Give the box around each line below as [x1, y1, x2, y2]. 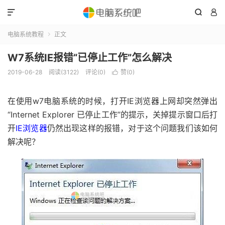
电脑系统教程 [8, 31, 44, 38]
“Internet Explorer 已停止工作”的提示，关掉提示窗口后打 [8, 109, 217, 120]
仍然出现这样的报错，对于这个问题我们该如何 [47, 123, 218, 133]
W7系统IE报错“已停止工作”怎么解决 [8, 52, 172, 64]
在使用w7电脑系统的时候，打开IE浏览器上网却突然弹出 [8, 96, 217, 106]
